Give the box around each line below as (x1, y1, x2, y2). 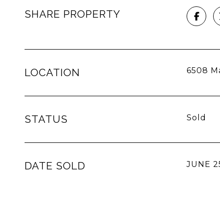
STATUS (25, 113, 68, 125)
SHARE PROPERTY (25, 8, 120, 20)
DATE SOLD (25, 160, 85, 172)
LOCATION (25, 66, 80, 79)
